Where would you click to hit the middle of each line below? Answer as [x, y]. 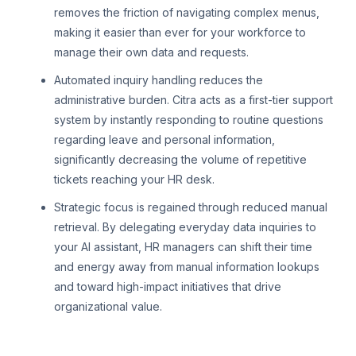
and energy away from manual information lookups [187, 267]
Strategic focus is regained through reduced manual [191, 207]
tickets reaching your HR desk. [134, 180]
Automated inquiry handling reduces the [159, 80]
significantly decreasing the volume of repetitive [180, 160]
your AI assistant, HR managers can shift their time [183, 247]
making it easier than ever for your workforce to [180, 33]
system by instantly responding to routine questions [189, 120]
